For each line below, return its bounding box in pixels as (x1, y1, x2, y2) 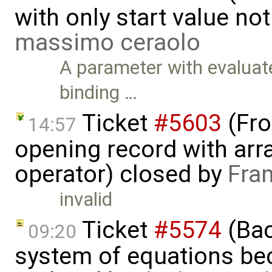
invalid (59, 188, 113, 211)
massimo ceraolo (15, 29, 200, 57)
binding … (59, 81, 138, 104)
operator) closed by (15, 160, 228, 189)
